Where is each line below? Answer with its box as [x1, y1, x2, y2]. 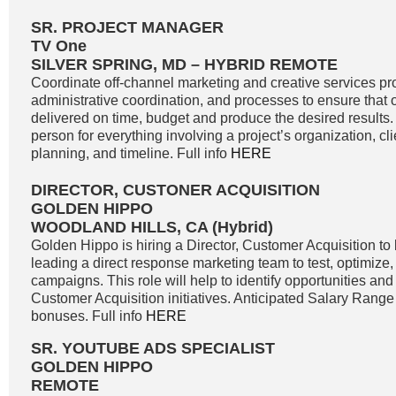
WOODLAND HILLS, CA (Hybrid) [31, 218, 273, 236]
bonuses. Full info [31, 308, 146, 324]
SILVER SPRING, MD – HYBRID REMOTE [31, 56, 338, 73]
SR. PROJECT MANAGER [31, 19, 224, 36]
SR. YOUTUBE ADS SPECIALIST [31, 339, 275, 357]
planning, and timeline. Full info [31, 146, 231, 161]
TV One [31, 37, 87, 55]
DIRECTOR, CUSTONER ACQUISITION [31, 181, 320, 199]
